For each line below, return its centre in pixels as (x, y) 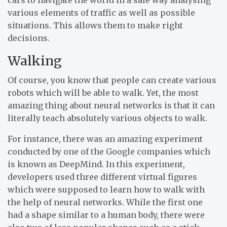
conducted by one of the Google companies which (109, 151)
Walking (35, 61)
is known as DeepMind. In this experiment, (96, 164)
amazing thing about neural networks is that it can (111, 105)
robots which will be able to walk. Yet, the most (103, 92)
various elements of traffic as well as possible (101, 12)
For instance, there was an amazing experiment (105, 139)
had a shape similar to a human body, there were (106, 215)
